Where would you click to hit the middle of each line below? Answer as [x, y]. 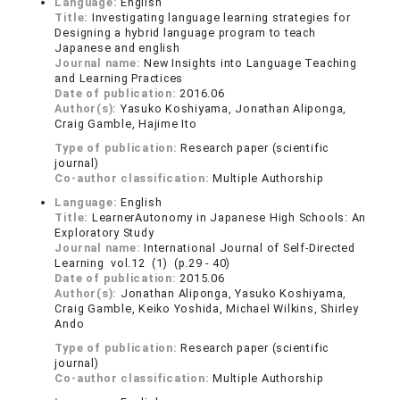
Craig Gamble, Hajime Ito [126, 124]
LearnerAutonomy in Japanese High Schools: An [229, 218]
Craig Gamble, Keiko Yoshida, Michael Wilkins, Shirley [207, 309]
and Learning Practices [119, 79]
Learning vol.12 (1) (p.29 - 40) [143, 263]
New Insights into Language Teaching [250, 63]
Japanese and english [117, 48]
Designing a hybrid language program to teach [185, 33]
